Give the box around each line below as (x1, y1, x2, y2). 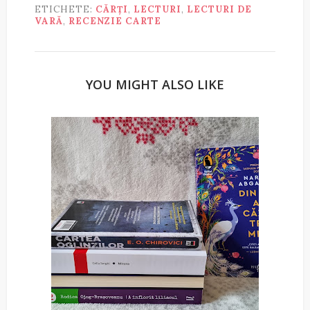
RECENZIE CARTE (69, 15, 161, 27)
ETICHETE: (35, 3, 95, 15)
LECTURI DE (187, 3, 252, 15)
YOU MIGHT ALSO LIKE (86, 76, 224, 93)
